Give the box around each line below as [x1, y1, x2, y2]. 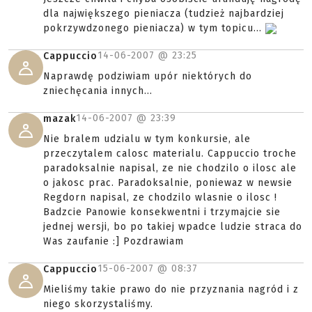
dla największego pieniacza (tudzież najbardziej [43, 8, 284, 19]
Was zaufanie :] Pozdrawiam [43, 235, 184, 247]
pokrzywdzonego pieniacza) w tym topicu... [43, 22, 265, 34]
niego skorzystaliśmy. [43, 298, 153, 310]
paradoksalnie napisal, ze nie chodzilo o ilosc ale [43, 162, 297, 174]
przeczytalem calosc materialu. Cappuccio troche [43, 148, 297, 159]
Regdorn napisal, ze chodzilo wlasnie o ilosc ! [43, 192, 277, 203]
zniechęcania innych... [43, 85, 153, 97]
